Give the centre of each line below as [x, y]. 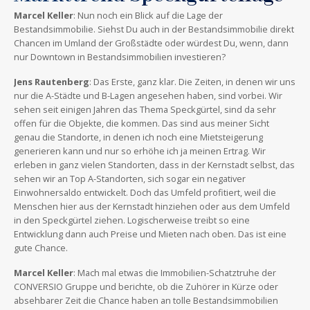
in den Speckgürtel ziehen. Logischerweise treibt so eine [132, 220]
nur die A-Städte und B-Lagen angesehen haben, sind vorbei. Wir [148, 96]
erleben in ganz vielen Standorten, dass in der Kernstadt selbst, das [154, 165]
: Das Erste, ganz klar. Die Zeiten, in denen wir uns [192, 82]
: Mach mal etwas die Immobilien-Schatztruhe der [175, 273]
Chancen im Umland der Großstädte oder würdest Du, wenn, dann [151, 43]
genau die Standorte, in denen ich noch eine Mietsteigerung [138, 137]
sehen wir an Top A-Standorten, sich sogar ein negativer [130, 179]
